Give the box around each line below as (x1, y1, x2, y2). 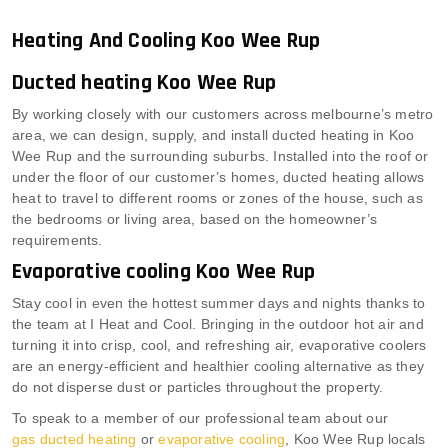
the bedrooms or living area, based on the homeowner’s (12, 210, 378, 227)
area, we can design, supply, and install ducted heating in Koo (12, 126, 415, 143)
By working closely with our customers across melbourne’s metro (12, 105, 434, 122)
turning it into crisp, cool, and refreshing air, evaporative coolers (12, 336, 427, 353)
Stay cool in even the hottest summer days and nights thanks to (12, 294, 426, 311)
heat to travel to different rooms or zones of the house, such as (12, 189, 423, 206)
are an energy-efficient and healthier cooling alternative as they (12, 357, 425, 374)
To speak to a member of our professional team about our (12, 409, 393, 426)
